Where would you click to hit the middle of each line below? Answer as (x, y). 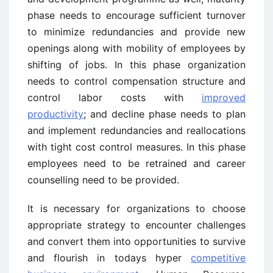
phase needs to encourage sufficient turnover (136, 15)
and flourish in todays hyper (109, 258)
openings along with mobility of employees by (136, 48)
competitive (218, 258)
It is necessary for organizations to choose (136, 208)
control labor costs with (115, 97)
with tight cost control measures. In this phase (136, 147)
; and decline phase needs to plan (165, 114)
